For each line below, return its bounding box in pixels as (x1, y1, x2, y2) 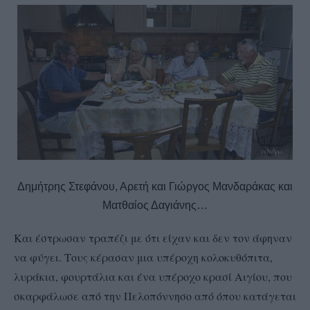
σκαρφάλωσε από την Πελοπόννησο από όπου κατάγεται (14, 288, 296, 303)
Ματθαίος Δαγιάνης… (102, 199, 208, 211)
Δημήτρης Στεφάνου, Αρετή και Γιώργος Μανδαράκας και (17, 180, 293, 192)
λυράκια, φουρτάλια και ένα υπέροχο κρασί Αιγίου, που (14, 268, 292, 284)
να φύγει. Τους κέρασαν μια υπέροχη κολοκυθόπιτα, (14, 249, 273, 264)
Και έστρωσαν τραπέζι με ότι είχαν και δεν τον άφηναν (14, 230, 292, 245)
